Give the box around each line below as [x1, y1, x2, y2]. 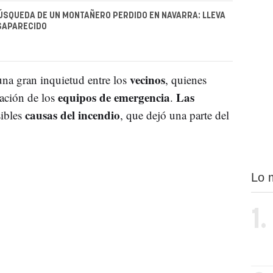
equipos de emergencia [57, 88, 170, 105]
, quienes [165, 71, 207, 87]
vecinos [129, 71, 165, 88]
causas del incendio [24, 106, 120, 123]
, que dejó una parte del [119, 107, 229, 122]
